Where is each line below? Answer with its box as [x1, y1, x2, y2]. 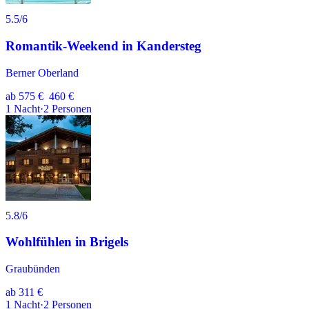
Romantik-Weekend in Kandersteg [6, 39, 201, 54]
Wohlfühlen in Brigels [6, 235, 128, 250]
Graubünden [6, 263, 60, 275]
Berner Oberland [6, 66, 79, 79]
